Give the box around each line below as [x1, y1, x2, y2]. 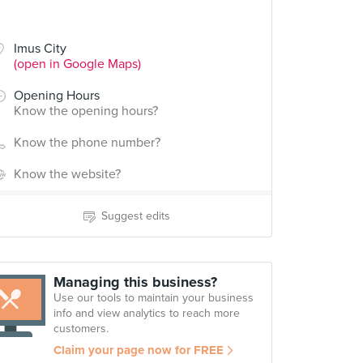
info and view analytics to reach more [53, 306, 240, 320]
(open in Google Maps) [14, 56, 141, 72]
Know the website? [14, 166, 121, 182]
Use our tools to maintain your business [53, 291, 254, 305]
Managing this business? [53, 273, 217, 291]
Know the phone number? [14, 135, 160, 151]
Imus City [14, 41, 66, 57]
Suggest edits [100, 209, 170, 223]
